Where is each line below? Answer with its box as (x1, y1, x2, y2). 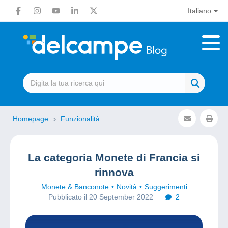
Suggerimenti (144, 183, 187, 191)
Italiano (187, 7, 211, 15)
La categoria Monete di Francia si (28, 152, 200, 163)
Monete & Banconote (41, 183, 109, 191)
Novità (116, 183, 137, 191)
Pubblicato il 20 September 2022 (48, 193, 153, 201)
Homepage (13, 115, 50, 123)
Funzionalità (61, 115, 100, 123)
